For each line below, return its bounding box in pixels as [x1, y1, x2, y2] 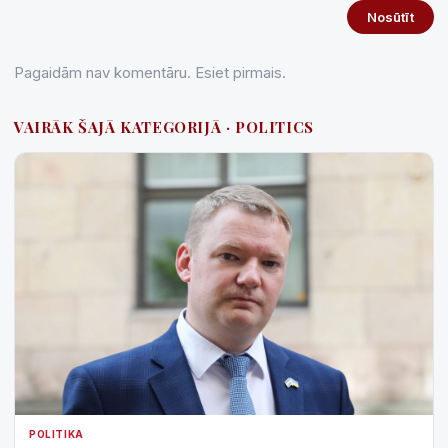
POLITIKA [29, 427, 84, 440]
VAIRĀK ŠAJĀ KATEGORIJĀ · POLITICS [14, 117, 314, 138]
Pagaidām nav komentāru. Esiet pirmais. [14, 63, 286, 83]
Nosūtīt [367, 9, 414, 26]
